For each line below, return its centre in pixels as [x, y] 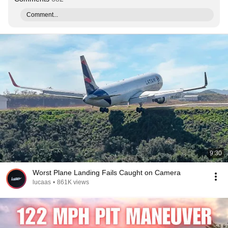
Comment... [42, 15]
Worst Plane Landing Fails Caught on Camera [107, 173]
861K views [73, 182]
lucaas [42, 182]
